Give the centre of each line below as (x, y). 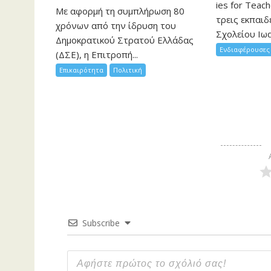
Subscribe (101, 223)
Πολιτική (128, 70)
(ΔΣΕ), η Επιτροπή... (97, 54)
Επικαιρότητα (81, 70)
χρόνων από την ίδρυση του (116, 25)
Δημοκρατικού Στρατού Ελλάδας (125, 40)
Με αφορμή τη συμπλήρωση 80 (120, 11)
